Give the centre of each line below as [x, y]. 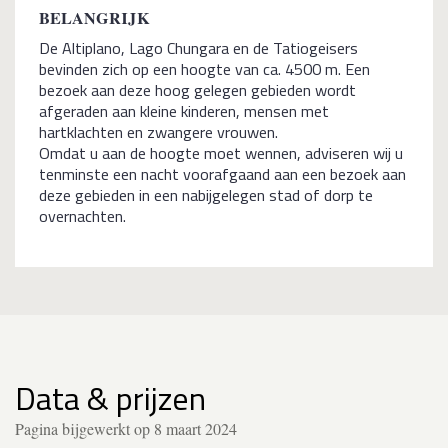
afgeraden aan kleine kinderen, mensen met [184, 110]
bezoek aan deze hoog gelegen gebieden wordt [197, 89]
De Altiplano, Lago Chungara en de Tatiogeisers [198, 47]
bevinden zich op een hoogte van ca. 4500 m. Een [204, 68]
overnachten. [82, 215]
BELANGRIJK [94, 17]
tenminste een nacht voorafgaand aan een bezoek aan [222, 173]
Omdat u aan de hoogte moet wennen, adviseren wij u [221, 152]
